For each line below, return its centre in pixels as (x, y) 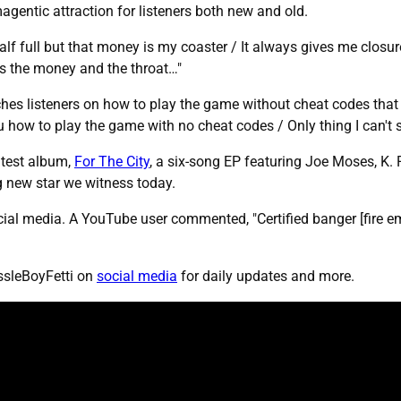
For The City (112, 162)
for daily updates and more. (266, 277)
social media (137, 277)
